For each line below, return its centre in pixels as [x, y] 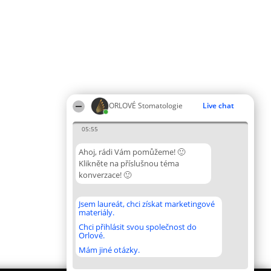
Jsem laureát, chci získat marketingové [147, 204]
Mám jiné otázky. [109, 250]
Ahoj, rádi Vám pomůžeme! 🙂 [132, 152]
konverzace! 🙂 [105, 175]
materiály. [96, 212]
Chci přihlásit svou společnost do [138, 227]
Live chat [218, 106]
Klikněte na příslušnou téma [129, 163]
